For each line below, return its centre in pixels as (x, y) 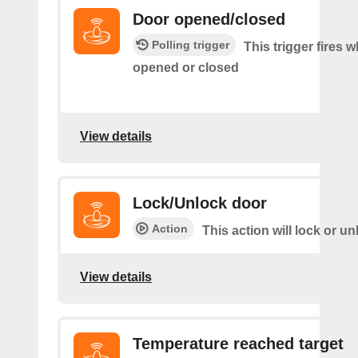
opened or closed (186, 68)
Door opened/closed (209, 19)
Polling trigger (191, 45)
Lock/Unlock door (200, 203)
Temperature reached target (238, 344)
